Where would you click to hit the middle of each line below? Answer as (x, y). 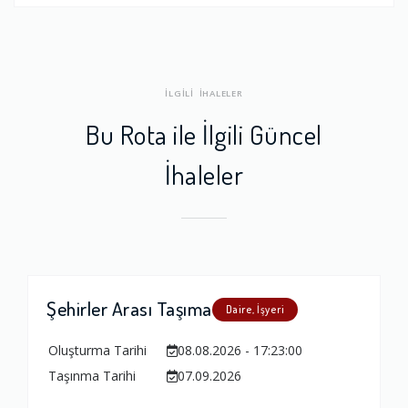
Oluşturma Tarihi (97, 350)
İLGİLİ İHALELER (204, 93)
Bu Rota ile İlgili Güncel (204, 133)
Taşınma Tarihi (92, 375)
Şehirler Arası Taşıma (129, 308)
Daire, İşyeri (255, 309)
